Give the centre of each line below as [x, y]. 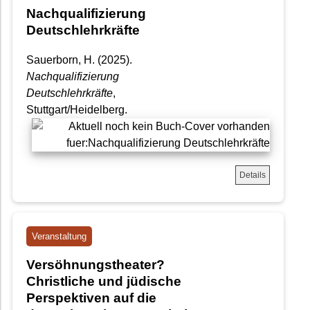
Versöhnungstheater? [95, 264]
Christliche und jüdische [104, 281]
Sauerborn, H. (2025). [79, 60]
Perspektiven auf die [91, 298]
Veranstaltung [59, 236]
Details [253, 175]
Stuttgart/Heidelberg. [77, 109]
